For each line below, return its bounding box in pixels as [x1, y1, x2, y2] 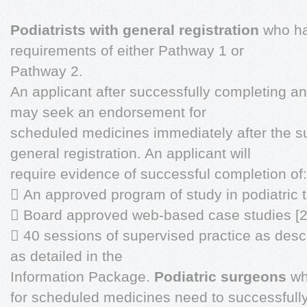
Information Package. [10, 269, 154, 284]
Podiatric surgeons [154, 269, 291, 284]
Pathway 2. [10, 63, 83, 79]
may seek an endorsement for [10, 104, 206, 120]
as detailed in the [10, 248, 123, 264]
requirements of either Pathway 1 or [10, 42, 244, 58]
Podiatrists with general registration [10, 22, 259, 38]
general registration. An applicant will [10, 145, 251, 161]
